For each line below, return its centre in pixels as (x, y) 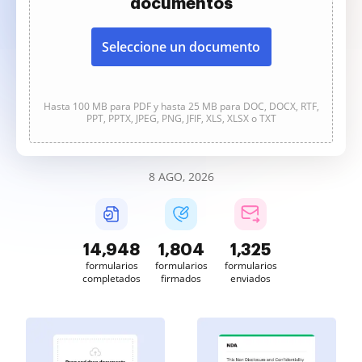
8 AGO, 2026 (181, 177)
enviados (250, 278)
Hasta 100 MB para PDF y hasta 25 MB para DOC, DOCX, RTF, (181, 106)
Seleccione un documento (181, 47)
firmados (181, 278)
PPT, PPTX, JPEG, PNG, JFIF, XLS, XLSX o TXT (181, 118)
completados (112, 278)
